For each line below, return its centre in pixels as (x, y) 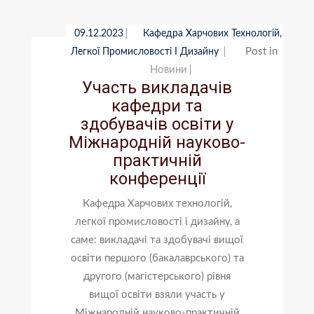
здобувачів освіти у (157, 124)
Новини (169, 69)
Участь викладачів (157, 87)
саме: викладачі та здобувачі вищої (157, 240)
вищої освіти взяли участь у (157, 294)
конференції (157, 178)
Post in (262, 51)
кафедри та (157, 105)
